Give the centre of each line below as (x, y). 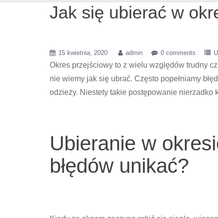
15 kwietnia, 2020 (83, 53)
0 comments (178, 53)
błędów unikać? (119, 166)
